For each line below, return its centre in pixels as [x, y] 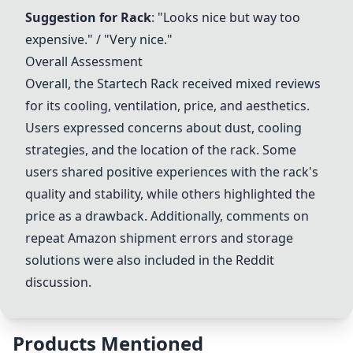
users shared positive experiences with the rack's [172, 172]
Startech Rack [138, 84]
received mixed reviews [250, 84]
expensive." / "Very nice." [99, 39]
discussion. [58, 282]
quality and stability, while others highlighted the [170, 194]
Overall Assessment [84, 61]
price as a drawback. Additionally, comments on [167, 216]
